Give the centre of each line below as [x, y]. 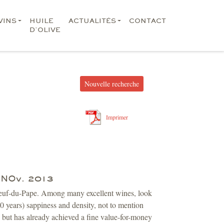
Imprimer [117, 117]
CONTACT [148, 21]
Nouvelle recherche [112, 83]
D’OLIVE [45, 30]
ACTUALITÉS [92, 21]
